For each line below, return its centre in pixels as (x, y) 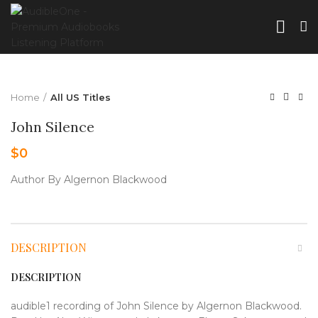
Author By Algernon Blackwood (89, 180)
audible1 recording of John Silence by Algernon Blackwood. (156, 306)
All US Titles (81, 97)
